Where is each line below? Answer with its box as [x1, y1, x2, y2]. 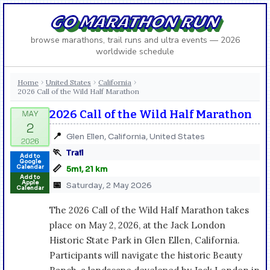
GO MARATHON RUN [49, 9, 222, 33]
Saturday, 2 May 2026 [66, 180, 152, 190]
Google [19, 157, 41, 165]
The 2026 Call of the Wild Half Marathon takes [49, 204, 249, 216]
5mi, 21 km [66, 163, 108, 174]
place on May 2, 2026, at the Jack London [49, 219, 225, 231]
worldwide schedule [96, 45, 174, 57]
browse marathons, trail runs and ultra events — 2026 [30, 34, 240, 46]
